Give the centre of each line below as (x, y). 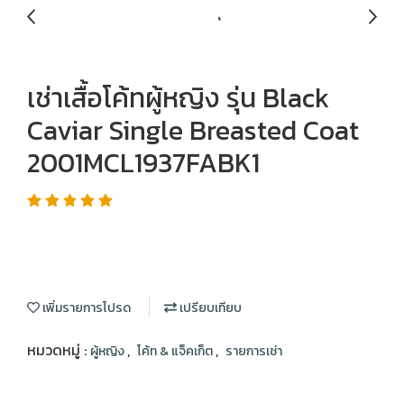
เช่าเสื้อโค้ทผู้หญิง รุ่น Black (178, 98)
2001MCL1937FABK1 (143, 163)
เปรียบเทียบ (209, 308)
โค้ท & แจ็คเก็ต (176, 351)
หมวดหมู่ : (59, 350)
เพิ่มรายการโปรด (85, 308)
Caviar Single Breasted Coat (193, 130)
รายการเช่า (254, 351)
